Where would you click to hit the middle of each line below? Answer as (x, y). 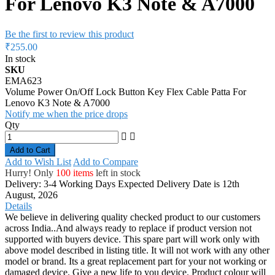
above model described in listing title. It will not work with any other (137, 250)
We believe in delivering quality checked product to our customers (133, 217)
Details (18, 206)
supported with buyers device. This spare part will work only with (132, 239)
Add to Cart (30, 150)
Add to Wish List (38, 161)
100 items (75, 172)
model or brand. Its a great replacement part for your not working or (136, 261)
